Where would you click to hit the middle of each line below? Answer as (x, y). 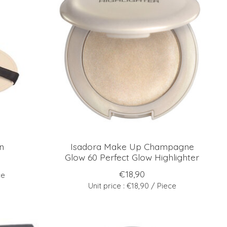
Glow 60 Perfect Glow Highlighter (132, 157)
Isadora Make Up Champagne (132, 146)
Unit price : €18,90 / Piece (132, 185)
